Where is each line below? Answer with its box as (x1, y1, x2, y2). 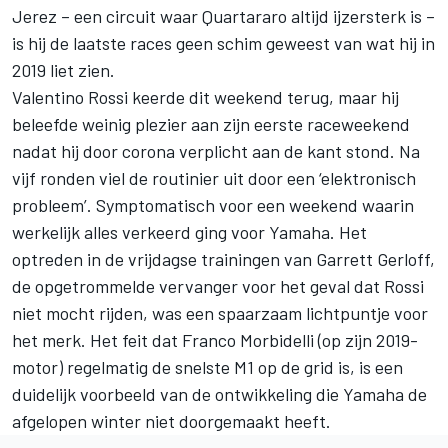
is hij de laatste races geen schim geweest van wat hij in (12, 31, 435, 54)
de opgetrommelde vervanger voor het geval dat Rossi (12, 274, 424, 297)
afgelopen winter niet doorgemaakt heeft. (12, 409, 331, 432)
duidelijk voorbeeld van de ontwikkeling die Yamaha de (12, 382, 427, 405)
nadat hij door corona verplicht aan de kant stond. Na (12, 139, 420, 162)
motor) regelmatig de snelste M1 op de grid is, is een (12, 355, 403, 378)
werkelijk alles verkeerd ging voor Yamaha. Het (12, 220, 367, 243)
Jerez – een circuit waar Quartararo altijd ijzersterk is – (12, 4, 435, 27)
